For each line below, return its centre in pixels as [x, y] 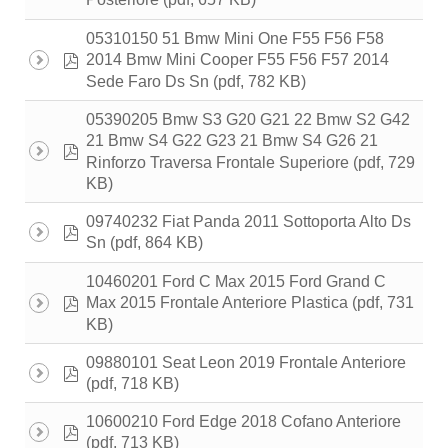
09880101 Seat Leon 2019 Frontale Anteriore [246, 363]
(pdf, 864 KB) [154, 242]
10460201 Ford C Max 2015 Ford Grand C [236, 282]
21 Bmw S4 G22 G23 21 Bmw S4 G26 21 [232, 141]
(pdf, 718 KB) [132, 384]
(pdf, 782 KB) [257, 81]
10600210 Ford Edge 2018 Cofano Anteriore [243, 422]
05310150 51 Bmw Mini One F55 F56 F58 [235, 39]
